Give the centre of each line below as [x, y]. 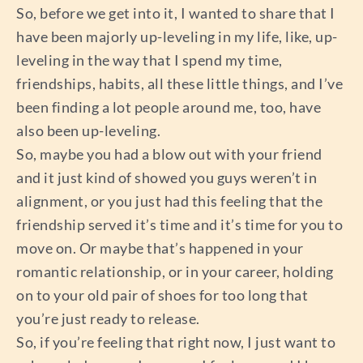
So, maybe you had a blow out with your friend [169, 154]
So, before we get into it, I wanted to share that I [176, 13]
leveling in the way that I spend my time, [149, 60]
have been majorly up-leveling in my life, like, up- [177, 36]
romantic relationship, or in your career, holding [175, 271]
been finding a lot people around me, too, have [169, 107]
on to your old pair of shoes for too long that [162, 295]
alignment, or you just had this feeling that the [169, 201]
